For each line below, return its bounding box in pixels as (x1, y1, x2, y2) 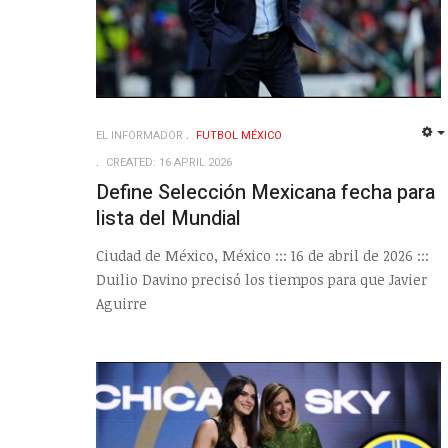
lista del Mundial (96, 204, 241, 234)
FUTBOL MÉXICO (196, 127, 282, 145)
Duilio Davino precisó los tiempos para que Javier (96, 269, 427, 289)
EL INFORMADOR (96, 127, 183, 145)
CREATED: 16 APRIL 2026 (106, 154, 232, 172)
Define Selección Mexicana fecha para (96, 178, 435, 208)
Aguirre (96, 293, 147, 313)
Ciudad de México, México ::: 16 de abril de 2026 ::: (96, 245, 429, 265)
